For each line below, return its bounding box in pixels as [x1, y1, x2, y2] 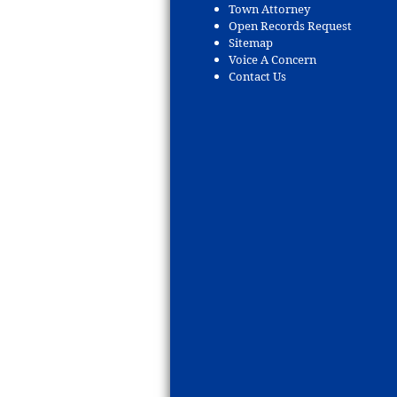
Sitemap [229, 34, 273, 51]
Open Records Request [229, 17, 352, 34]
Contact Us [229, 67, 286, 84]
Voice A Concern [229, 51, 316, 67]
